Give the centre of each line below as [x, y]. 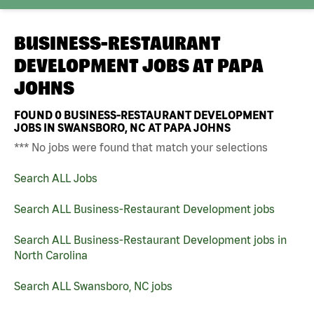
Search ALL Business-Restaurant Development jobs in [150, 239]
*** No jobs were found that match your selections [141, 147]
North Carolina [51, 255]
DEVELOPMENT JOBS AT [116, 66]
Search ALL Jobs [56, 178]
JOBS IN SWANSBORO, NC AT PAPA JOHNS [122, 127]
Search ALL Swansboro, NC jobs [93, 286]
